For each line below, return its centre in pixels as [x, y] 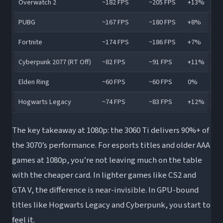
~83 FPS [160, 102]
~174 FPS [115, 42]
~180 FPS [162, 22]
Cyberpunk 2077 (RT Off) [55, 62]
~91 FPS [160, 62]
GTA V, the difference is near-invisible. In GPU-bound [105, 190]
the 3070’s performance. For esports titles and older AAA [111, 145]
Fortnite [30, 42]
